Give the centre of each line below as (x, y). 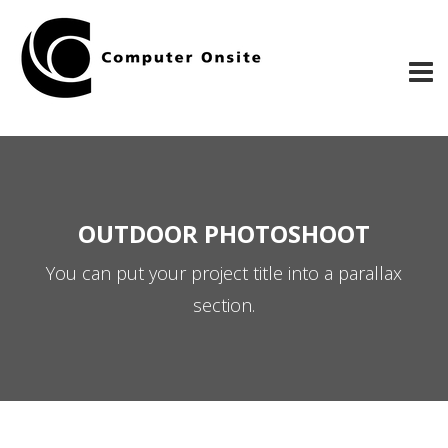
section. (224, 305)
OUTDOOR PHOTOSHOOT (224, 233)
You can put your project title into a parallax (224, 273)
